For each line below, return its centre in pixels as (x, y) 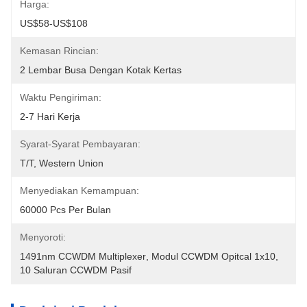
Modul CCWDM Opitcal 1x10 (213, 256)
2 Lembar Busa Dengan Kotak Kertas (101, 70)
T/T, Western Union (62, 163)
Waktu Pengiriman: (61, 97)
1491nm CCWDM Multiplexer (83, 256)
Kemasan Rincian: (59, 51)
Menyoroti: (43, 237)
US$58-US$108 (54, 23)
